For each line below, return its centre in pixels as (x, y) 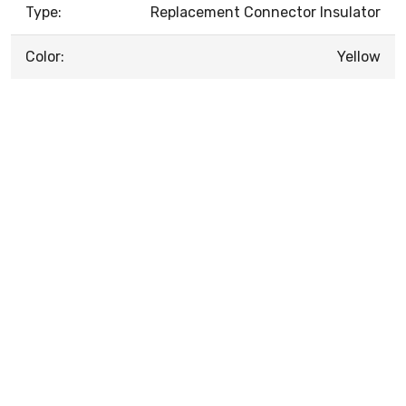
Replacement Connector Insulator (266, 12)
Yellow (359, 56)
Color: (45, 56)
